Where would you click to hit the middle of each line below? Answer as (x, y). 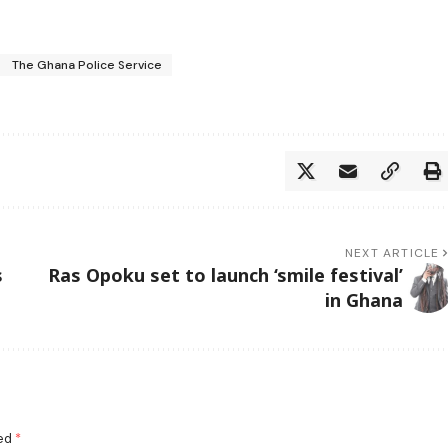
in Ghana (363, 299)
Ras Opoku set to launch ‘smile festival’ (225, 274)
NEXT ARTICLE (392, 252)
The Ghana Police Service (87, 64)
